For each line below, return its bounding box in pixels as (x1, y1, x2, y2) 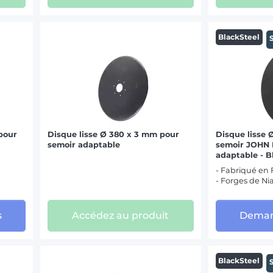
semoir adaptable (48, 140, 121, 150)
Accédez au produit (72, 209, 169, 221)
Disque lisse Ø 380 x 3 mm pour (48, 130, 180, 140)
